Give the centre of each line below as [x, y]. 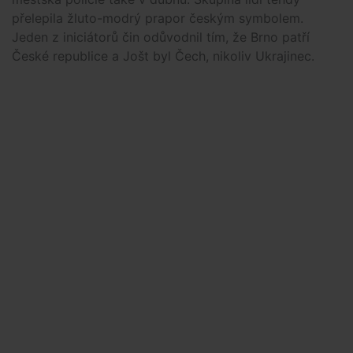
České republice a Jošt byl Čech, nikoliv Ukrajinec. [165, 56]
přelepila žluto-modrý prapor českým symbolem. [158, 19]
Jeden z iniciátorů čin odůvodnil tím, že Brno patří [161, 37]
